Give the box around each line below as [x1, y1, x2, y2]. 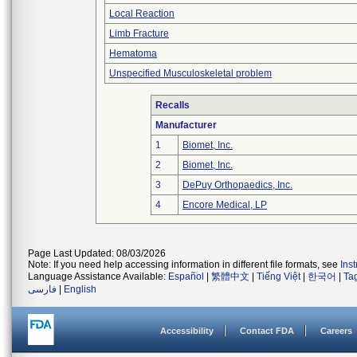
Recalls [155, 100, 190, 111]
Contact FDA [240, 326, 294, 335]
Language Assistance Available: [28, 271, 168, 282]
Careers [320, 326, 352, 335]
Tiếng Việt [257, 271, 300, 282]
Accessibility [160, 326, 214, 335]
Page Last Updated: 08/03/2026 [28, 248, 166, 259]
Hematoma [109, 48, 157, 59]
